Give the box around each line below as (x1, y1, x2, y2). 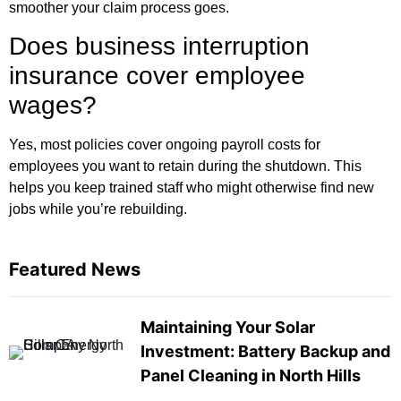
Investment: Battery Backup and (140, 341, 390, 361)
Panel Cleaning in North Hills (140, 365, 361, 385)
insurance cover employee (9, 62, 305, 90)
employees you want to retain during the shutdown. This (9, 158, 362, 175)
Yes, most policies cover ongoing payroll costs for (9, 137, 320, 153)
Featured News (9, 258, 141, 280)
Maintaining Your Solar (140, 317, 315, 337)
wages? (9, 91, 97, 120)
